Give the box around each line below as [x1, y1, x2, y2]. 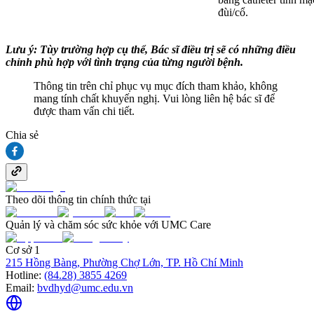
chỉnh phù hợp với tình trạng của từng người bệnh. [6, 56, 243, 69]
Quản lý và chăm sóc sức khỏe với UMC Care [6, 219, 211, 231]
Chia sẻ [6, 129, 39, 142]
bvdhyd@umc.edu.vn [37, 282, 133, 294]
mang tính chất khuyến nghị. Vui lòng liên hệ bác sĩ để [34, 93, 275, 105]
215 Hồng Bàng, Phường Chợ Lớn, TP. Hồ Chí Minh [6, 257, 243, 269]
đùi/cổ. [218, 6, 248, 19]
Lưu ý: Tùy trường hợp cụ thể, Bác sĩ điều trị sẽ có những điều [6, 43, 296, 56]
